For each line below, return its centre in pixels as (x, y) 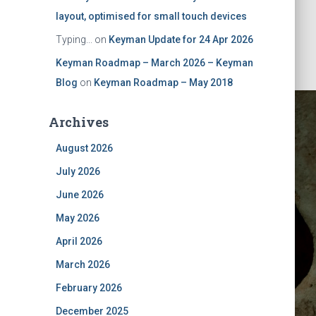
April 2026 (79, 241)
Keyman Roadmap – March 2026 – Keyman (154, 63)
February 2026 (89, 288)
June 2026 (79, 195)
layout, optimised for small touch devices (151, 16)
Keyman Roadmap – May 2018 (163, 83)
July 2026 (78, 171)
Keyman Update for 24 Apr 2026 (181, 39)
